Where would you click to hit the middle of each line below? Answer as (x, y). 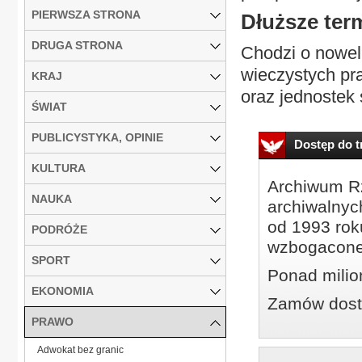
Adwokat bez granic (80, 349)
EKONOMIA (63, 290)
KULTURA (59, 168)
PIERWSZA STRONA (86, 14)
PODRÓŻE (59, 229)
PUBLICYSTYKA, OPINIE (97, 137)
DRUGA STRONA (77, 45)
